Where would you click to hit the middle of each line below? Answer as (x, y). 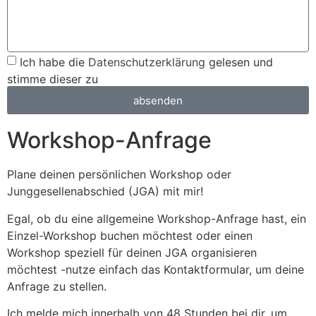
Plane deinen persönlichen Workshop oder (119, 175)
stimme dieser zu (53, 79)
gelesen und (239, 62)
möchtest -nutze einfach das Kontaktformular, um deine (156, 269)
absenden (158, 100)
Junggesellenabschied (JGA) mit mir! (107, 192)
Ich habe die (54, 62)
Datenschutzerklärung (147, 62)
